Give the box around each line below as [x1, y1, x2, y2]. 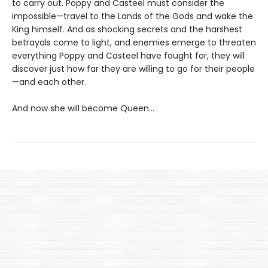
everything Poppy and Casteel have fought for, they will [12, 50, 245, 62]
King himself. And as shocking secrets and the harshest [12, 23, 242, 35]
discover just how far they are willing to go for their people [12, 63, 255, 75]
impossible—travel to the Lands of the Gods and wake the [12, 10, 253, 22]
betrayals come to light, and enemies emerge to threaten [12, 36, 256, 48]
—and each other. [12, 76, 86, 88]
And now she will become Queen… [12, 102, 154, 114]
